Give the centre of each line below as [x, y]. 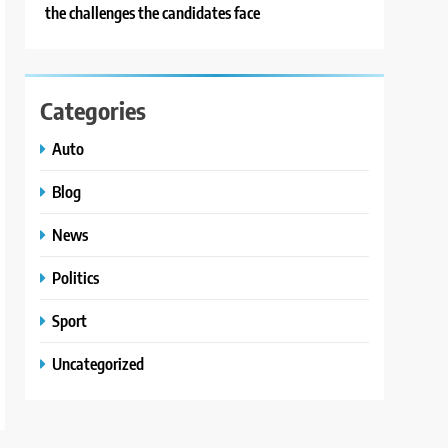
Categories [93, 110]
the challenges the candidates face [153, 13]
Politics [76, 278]
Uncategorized [98, 364]
